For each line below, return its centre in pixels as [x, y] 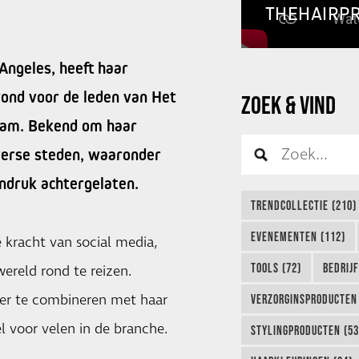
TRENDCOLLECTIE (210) [303, 205]
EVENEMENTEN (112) [298, 236]
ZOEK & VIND [290, 105]
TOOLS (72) [276, 267]
